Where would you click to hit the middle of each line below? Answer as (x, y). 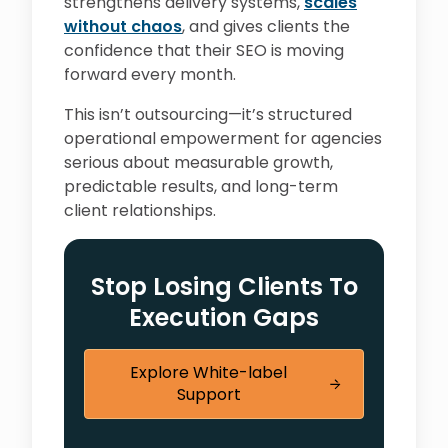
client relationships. (140, 211)
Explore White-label (209, 373)
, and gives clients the (266, 27)
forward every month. (150, 75)
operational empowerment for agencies (223, 139)
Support (208, 395)
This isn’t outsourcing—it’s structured (208, 115)
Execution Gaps (224, 318)
